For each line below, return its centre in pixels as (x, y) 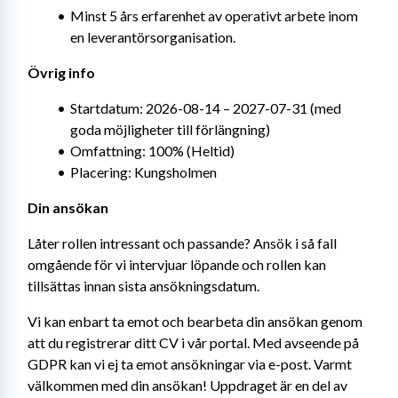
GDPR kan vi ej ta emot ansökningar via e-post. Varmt (190, 364)
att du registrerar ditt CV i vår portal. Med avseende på (193, 342)
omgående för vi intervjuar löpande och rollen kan (177, 264)
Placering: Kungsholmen (143, 172)
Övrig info (61, 72)
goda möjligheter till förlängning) (171, 129)
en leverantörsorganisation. (153, 37)
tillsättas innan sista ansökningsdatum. (143, 286)
